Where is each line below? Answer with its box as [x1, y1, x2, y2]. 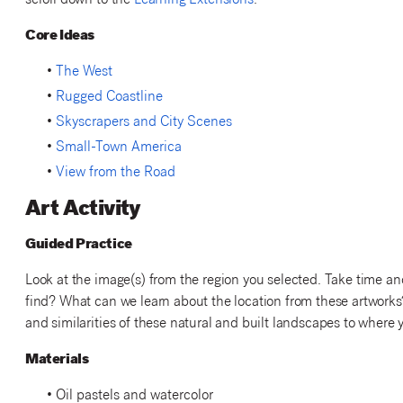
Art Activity [24, 199, 141, 221]
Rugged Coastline [55, 90, 163, 105]
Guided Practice [24, 237, 132, 253]
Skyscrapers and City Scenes [55, 115, 232, 130]
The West [55, 65, 112, 80]
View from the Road [55, 166, 175, 181]
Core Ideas [24, 28, 94, 44]
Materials [24, 352, 89, 368]
